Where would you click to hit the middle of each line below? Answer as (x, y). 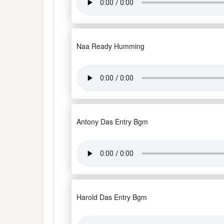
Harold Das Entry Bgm (112, 197)
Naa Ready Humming (110, 46)
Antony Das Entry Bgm (112, 121)
